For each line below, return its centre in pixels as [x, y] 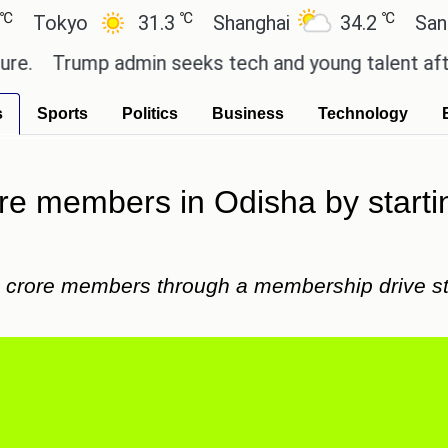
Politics [150, 113]
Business [248, 113]
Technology [363, 113]
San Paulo [396, 23]
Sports [62, 113]
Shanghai [189, 23]
